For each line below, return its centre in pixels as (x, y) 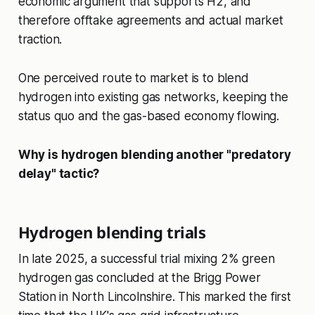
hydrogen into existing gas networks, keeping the (153, 97)
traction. (40, 40)
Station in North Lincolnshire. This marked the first (154, 297)
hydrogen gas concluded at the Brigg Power (139, 278)
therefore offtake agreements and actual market (150, 21)
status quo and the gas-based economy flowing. (149, 116)
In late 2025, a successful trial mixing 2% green (146, 259)
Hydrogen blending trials (112, 232)
